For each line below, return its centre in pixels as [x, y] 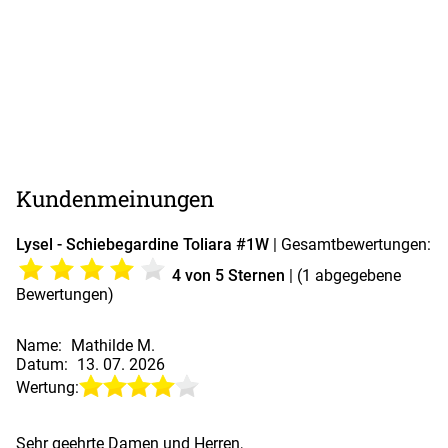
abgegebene [355, 275]
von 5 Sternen [234, 275]
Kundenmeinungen [115, 198]
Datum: [44, 364]
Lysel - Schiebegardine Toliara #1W [142, 244]
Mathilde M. [112, 345]
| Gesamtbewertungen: [350, 244]
